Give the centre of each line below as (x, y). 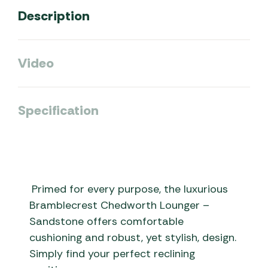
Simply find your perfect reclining (112, 254)
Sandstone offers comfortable (107, 222)
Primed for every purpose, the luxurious (130, 189)
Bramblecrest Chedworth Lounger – (120, 205)
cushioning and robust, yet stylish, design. (133, 238)
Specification (58, 110)
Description (54, 16)
